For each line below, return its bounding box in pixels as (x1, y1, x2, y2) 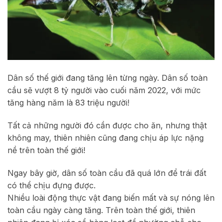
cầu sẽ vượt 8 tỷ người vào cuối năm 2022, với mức (7, 85, 201, 96)
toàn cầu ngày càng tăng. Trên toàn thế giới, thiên (7, 205, 195, 215)
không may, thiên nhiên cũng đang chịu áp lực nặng (7, 132, 204, 143)
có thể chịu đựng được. (7, 180, 96, 190)
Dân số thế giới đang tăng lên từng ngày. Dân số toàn (7, 73, 208, 83)
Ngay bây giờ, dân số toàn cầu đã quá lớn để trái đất (7, 167, 206, 178)
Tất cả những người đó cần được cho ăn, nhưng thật (7, 120, 207, 130)
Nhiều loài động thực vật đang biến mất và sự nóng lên (7, 192, 215, 203)
